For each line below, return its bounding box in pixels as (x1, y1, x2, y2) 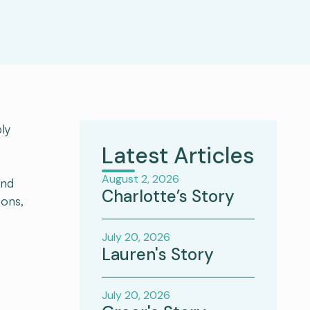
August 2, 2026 (102, 172, 179, 186)
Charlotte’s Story (102, 185, 235, 207)
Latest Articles (102, 141, 255, 170)
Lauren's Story (102, 244, 214, 265)
